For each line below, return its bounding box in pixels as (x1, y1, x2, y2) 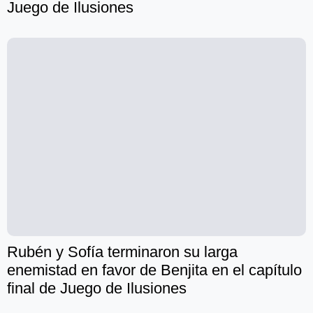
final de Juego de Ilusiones (7, 279, 187, 298)
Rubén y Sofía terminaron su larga (7, 243, 238, 261)
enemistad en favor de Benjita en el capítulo (7, 261, 302, 279)
